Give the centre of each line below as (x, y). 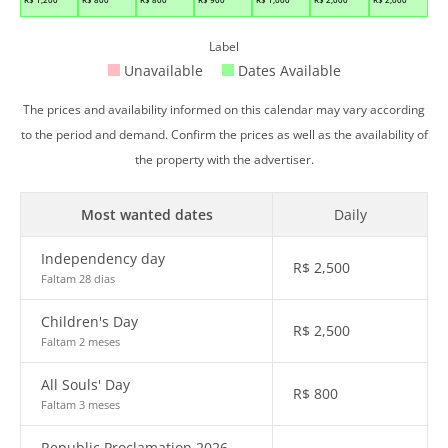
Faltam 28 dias (78, 278)
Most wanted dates (146, 214)
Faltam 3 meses (80, 404)
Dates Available (287, 70)
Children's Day (89, 321)
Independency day (103, 258)
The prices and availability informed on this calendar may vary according (224, 109)
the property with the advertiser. (224, 159)
